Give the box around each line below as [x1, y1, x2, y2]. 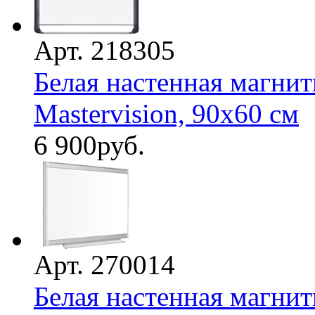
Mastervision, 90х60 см [34, 98, 299, 129]
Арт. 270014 [34, 249, 175, 280]
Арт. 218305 [34, 34, 175, 65]
